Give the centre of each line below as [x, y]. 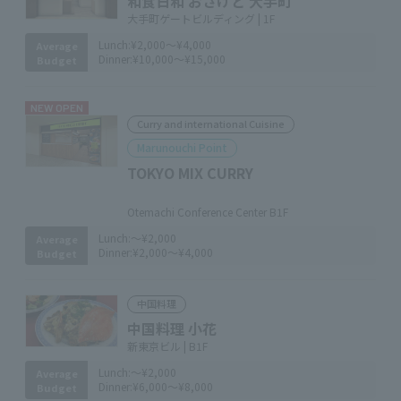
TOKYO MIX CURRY [190, 173]
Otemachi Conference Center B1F [208, 212]
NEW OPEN [57, 107]
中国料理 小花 [172, 328]
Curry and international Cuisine [211, 124]
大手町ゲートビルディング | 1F [201, 18]
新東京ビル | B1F [167, 346]
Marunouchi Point [182, 147]
